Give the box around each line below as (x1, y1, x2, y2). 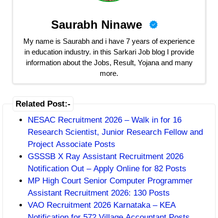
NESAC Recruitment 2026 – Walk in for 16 (28, 115, 182, 125)
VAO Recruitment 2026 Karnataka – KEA (28, 200, 176, 210)
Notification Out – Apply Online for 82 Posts (28, 164, 186, 173)
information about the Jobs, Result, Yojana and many (25, 58, 193, 67)
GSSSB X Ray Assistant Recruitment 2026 (28, 152, 183, 161)
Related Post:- (16, 99, 71, 109)
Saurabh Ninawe (51, 18, 142, 31)
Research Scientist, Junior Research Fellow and (28, 127, 203, 137)
